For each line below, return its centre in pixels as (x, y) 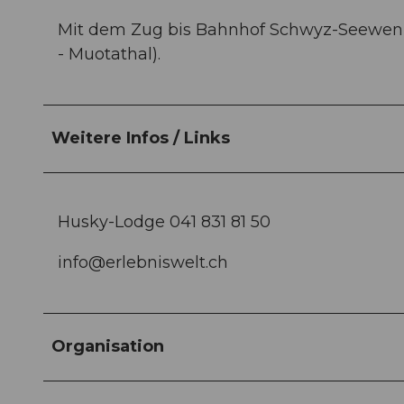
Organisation (108, 346)
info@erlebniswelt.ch (143, 262)
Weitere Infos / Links (141, 138)
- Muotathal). (109, 54)
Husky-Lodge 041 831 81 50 (164, 221)
